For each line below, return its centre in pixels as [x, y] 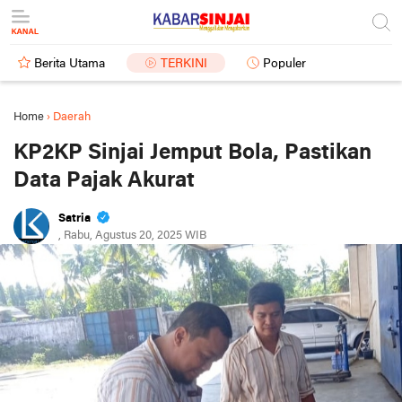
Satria [76, 218]
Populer [284, 64]
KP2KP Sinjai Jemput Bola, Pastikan [192, 153]
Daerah [72, 117]
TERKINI [184, 64]
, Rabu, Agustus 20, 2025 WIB [132, 236]
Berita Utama [70, 64]
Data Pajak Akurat [104, 181]
